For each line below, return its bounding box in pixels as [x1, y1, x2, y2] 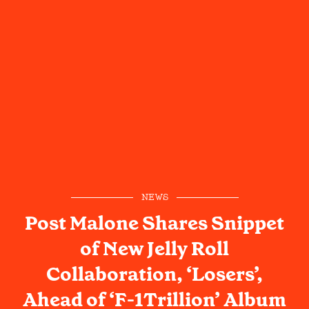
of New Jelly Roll [80, 235, 229, 261]
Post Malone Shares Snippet [25, 210, 284, 236]
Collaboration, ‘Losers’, [46, 261, 263, 287]
